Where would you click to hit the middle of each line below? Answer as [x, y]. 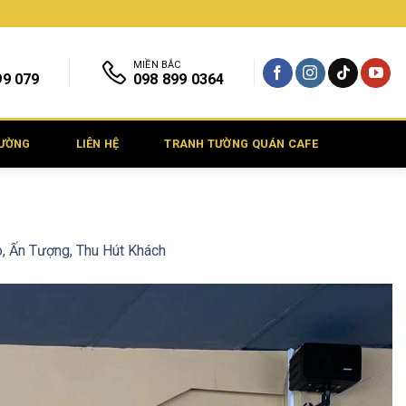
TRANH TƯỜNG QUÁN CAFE [241, 144]
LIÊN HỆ [97, 144]
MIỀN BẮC [157, 65]
